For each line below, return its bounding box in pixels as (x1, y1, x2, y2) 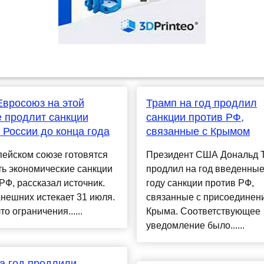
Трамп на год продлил (146, 97, 257, 110)
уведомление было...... (146, 220, 245, 231)
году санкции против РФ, (146, 178, 254, 189)
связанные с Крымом (146, 126, 250, 138)
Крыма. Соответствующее (146, 206, 260, 217)
